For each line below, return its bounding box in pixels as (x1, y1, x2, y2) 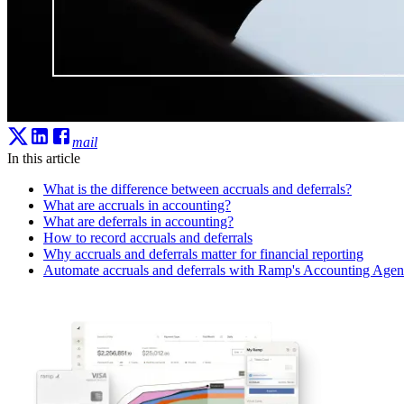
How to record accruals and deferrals (43, 229, 252, 245)
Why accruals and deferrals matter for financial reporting (43, 245, 363, 262)
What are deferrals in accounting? (43, 213, 234, 229)
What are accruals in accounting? (43, 197, 231, 213)
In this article (7, 150, 80, 166)
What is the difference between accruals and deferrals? (43, 180, 352, 197)
